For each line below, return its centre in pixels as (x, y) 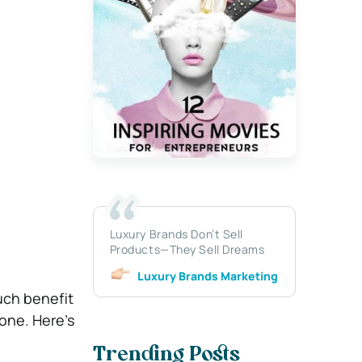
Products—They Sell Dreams (187, 249)
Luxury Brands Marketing (207, 276)
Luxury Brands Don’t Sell (177, 234)
